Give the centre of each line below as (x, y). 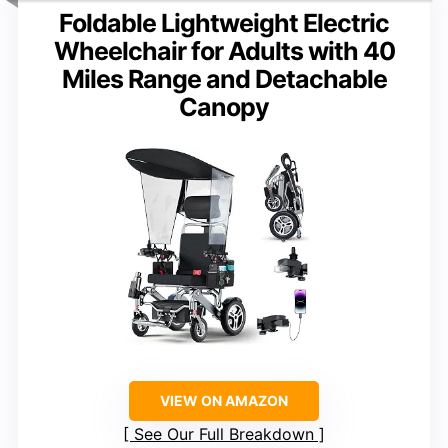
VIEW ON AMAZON (224, 401)
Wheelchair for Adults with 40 (224, 50)
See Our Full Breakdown (224, 434)
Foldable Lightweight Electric (224, 22)
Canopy (224, 106)
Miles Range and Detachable (224, 78)
